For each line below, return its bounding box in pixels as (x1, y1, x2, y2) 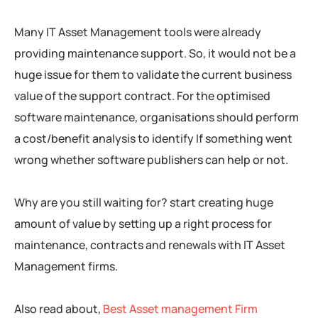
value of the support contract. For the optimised (14, 88, 270, 104)
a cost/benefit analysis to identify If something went (14, 131, 292, 147)
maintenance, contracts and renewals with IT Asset (14, 237, 285, 253)
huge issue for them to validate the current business (14, 67, 292, 83)
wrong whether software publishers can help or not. (14, 152, 288, 168)
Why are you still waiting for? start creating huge (14, 194, 273, 211)
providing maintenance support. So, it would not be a (14, 45, 296, 62)
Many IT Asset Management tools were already (14, 24, 261, 40)
